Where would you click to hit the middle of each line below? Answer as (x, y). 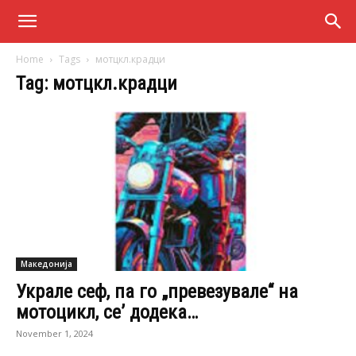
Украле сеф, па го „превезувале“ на (157, 292)
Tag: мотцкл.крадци (97, 83)
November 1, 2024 (54, 334)
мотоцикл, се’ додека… (107, 313)
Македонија (46, 264)
